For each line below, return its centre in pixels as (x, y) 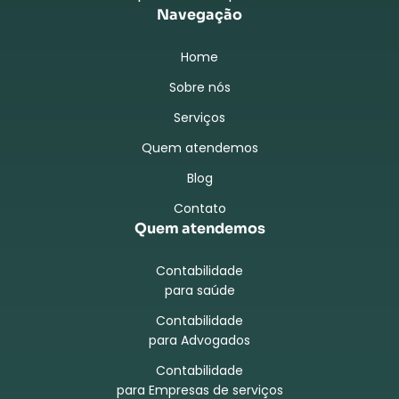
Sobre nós (199, 88)
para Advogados (199, 341)
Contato (199, 209)
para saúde (199, 291)
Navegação (199, 15)
